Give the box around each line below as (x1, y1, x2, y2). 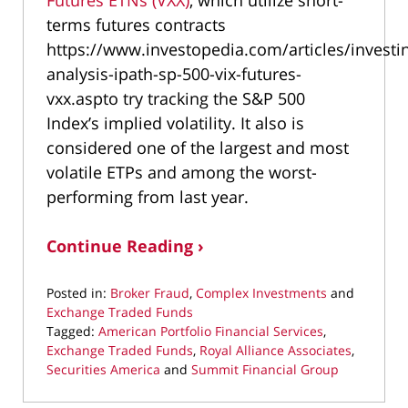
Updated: (46, 378, 102, 396)
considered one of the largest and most (46, 136, 349, 158)
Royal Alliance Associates (199, 341, 352, 359)
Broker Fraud (110, 283, 189, 301)
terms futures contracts (46, 13, 226, 36)
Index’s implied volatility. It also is (46, 111, 304, 134)
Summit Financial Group (191, 360, 339, 378)
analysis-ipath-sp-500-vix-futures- (46, 62, 301, 85)
